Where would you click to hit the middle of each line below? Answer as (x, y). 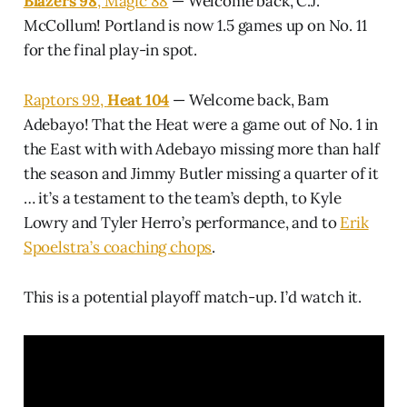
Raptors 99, (65, 99)
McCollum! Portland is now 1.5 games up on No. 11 (195, 25)
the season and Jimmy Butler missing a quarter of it (201, 173)
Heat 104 (138, 99)
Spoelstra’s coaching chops (118, 247)
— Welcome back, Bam (249, 99)
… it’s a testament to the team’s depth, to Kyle (182, 198)
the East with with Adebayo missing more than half (201, 149)
